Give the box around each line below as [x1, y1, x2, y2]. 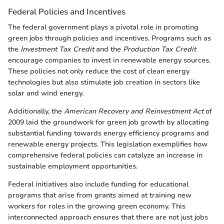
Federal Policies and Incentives [8, 6, 125, 18]
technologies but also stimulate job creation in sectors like [8, 77, 200, 87]
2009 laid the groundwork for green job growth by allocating [8, 117, 209, 127]
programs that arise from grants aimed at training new [8, 190, 191, 200]
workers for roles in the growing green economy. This [8, 201, 185, 211]
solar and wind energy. [8, 88, 83, 98]
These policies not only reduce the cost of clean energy [8, 66, 189, 76]
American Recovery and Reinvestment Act [64, 106, 203, 116]
